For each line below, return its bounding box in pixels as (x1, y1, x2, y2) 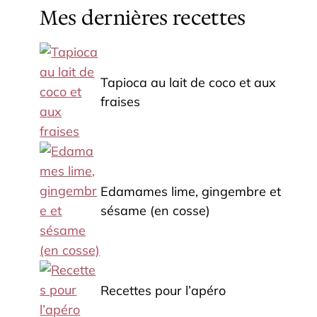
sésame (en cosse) (100, 202, 210, 219)
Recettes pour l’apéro (100, 282, 226, 299)
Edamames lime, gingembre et (100, 183, 281, 200)
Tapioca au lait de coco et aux (100, 74, 276, 91)
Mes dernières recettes (40, 4, 246, 32)
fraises (100, 93, 140, 110)
